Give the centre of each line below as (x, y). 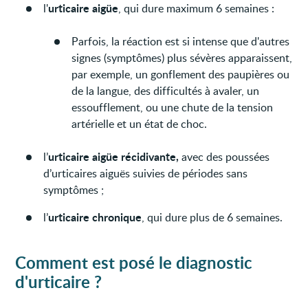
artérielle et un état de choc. (140, 123)
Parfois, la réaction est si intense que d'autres (181, 41)
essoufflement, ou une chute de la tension (173, 107)
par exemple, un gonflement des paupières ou (181, 74)
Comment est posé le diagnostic (134, 262)
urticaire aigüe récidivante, (114, 156)
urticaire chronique (95, 217)
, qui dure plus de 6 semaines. (212, 217)
